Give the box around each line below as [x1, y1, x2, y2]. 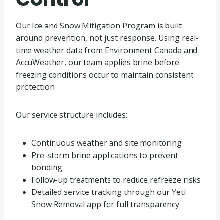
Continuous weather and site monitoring [31, 137, 182, 148]
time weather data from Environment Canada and [16, 45, 197, 55]
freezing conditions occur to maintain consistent [16, 69, 193, 80]
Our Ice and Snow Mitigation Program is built [16, 20, 182, 31]
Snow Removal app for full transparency [31, 199, 179, 210]
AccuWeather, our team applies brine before [16, 57, 179, 68]
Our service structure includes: [16, 110, 127, 120]
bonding [31, 162, 62, 173]
